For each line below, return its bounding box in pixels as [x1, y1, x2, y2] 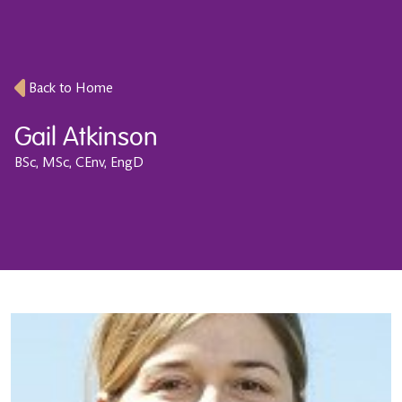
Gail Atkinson [14, 120, 158, 153]
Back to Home [29, 79, 113, 96]
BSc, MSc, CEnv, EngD [14, 153, 144, 170]
